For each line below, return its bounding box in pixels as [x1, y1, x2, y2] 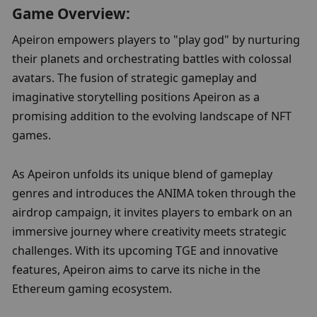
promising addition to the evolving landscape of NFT [12, 108, 292, 125]
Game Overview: [12, 3, 131, 23]
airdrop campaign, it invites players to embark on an [12, 204, 293, 220]
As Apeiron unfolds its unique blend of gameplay [12, 166, 273, 182]
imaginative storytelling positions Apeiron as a [12, 89, 260, 105]
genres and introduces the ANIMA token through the [12, 185, 296, 201]
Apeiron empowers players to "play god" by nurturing [12, 32, 301, 48]
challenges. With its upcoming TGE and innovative [12, 242, 279, 258]
